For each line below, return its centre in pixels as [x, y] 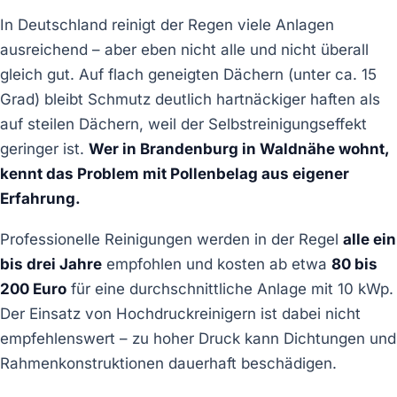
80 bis [354, 265]
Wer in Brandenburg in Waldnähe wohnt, [239, 148]
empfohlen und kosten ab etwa [217, 265]
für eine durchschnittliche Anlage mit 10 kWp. [230, 289]
